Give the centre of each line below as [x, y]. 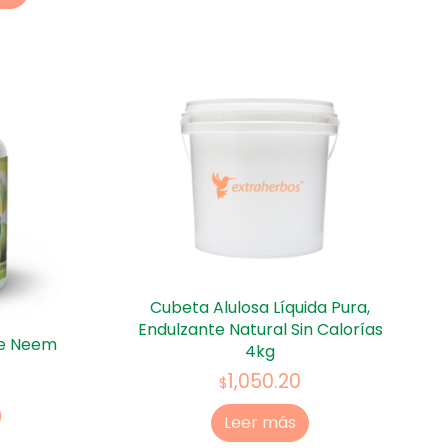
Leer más [260, 423]
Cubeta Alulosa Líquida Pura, [260, 307]
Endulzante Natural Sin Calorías [260, 329]
